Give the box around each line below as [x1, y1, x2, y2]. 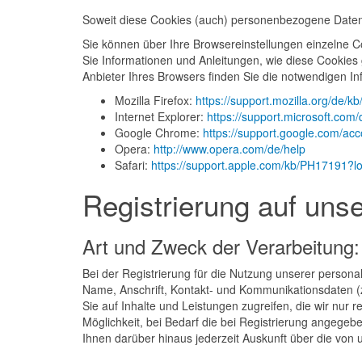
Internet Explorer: [115, 108, 207, 124]
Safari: [115, 157, 151, 173]
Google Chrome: [115, 124, 203, 141]
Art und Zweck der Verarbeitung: [82, 232, 360, 260]
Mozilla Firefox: [115, 92, 196, 108]
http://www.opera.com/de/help [154, 141, 305, 157]
